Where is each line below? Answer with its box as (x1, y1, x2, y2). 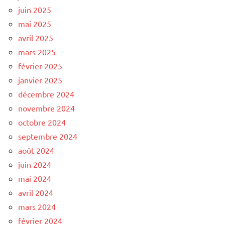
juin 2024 (18, 159, 51, 169)
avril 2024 (18, 187, 53, 197)
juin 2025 (18, 4, 51, 15)
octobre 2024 (18, 117, 66, 127)
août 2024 (18, 145, 54, 155)
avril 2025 (18, 32, 53, 43)
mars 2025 (18, 46, 56, 57)
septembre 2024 (18, 131, 77, 141)
